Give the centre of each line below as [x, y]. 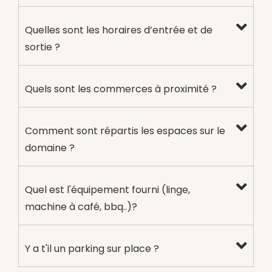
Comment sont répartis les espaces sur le [125, 131]
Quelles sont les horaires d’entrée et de [119, 30]
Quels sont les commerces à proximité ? [121, 89]
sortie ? [42, 47]
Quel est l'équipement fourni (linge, [107, 189]
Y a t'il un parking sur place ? [92, 248]
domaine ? [50, 148]
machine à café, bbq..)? [81, 206]
